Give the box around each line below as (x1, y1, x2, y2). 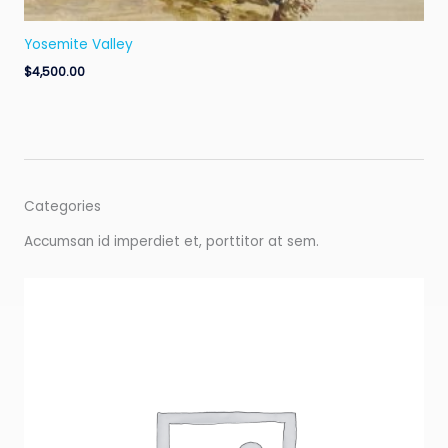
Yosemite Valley (24, 35, 133, 55)
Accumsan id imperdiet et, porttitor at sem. (24, 232, 323, 252)
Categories (24, 197, 101, 217)
